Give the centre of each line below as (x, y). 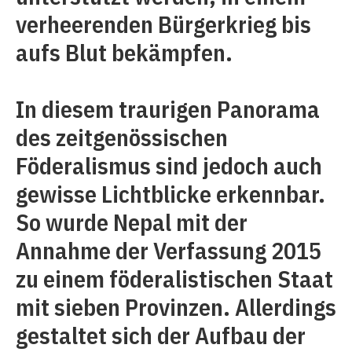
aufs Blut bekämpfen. (124, 52)
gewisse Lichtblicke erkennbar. (170, 194)
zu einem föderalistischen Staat (174, 279)
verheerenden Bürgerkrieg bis (163, 24)
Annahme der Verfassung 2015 (169, 250)
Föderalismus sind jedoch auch (169, 165)
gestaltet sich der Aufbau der (161, 335)
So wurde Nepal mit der (132, 222)
